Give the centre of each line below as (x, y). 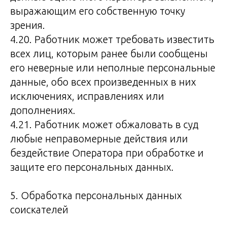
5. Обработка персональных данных (96, 195)
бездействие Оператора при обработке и (107, 153)
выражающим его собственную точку (98, 11)
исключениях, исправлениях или (87, 96)
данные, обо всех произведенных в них (103, 82)
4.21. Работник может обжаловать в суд (104, 124)
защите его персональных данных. (92, 167)
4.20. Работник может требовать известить (112, 39)
